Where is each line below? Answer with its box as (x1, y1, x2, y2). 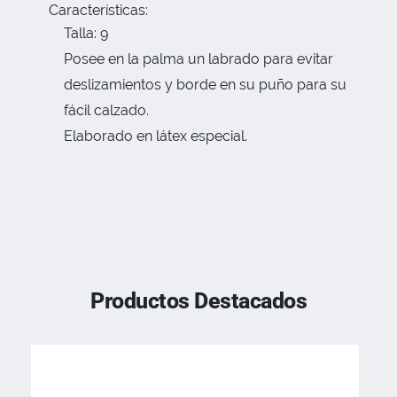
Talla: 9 (64, 25, 109, 43)
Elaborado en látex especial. (64, 128, 248, 145)
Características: (49, 2, 148, 19)
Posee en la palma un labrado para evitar (64, 51, 334, 68)
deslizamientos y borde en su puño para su (64, 76, 347, 94)
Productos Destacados (90, 288, 307, 315)
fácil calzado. (64, 102, 150, 120)
